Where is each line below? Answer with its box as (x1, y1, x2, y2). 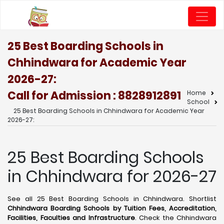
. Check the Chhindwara (134, 213, 216, 222)
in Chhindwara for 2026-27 (7, 165, 216, 187)
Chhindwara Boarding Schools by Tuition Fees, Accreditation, (7, 203, 216, 213)
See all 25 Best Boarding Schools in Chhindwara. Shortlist (7, 194, 216, 203)
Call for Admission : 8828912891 (7, 88, 181, 103)
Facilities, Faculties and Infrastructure (7, 213, 135, 222)
